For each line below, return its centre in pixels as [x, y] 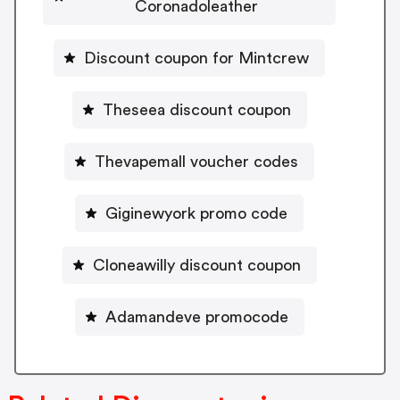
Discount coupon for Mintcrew [196, 58]
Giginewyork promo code [196, 213]
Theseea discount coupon [196, 109]
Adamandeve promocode [196, 317]
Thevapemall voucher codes [196, 161]
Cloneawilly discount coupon [196, 265]
